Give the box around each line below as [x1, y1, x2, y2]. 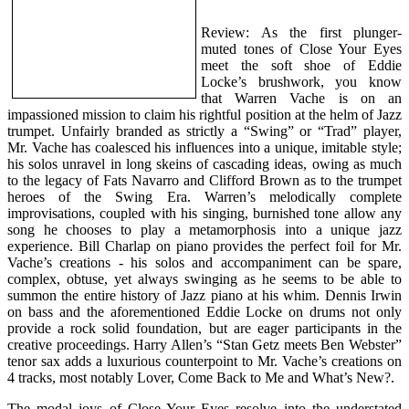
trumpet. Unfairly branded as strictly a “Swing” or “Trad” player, [7, 122, 402, 139]
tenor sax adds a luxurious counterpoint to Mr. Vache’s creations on [7, 352, 402, 369]
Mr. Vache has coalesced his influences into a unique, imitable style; [7, 139, 402, 155]
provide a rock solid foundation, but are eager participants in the [7, 320, 402, 336]
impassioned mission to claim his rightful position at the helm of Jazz [7, 106, 402, 122]
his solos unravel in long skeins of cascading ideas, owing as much [7, 155, 402, 172]
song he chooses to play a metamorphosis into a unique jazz [7, 221, 402, 237]
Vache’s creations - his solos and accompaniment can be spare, [7, 254, 402, 270]
